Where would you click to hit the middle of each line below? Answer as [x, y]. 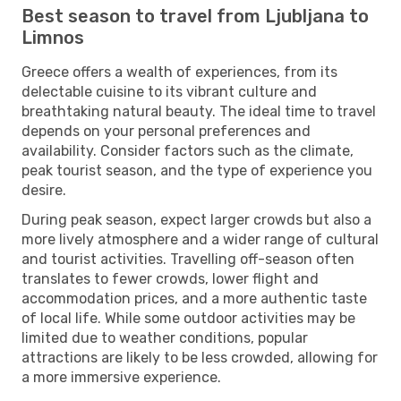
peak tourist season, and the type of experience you [197, 170]
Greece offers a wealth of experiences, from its [179, 72]
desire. [44, 190]
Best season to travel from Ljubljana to [195, 16]
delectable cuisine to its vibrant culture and [169, 91]
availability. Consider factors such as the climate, [188, 150]
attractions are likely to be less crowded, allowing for [200, 357]
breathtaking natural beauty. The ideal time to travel [199, 111]
